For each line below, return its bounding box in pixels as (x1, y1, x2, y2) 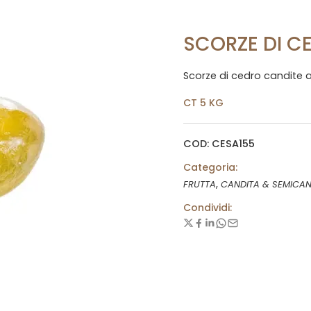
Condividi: (183, 200, 232, 215)
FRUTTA (183, 177, 216, 191)
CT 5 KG (183, 95, 224, 110)
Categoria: (183, 160, 237, 174)
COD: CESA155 (183, 136, 255, 151)
